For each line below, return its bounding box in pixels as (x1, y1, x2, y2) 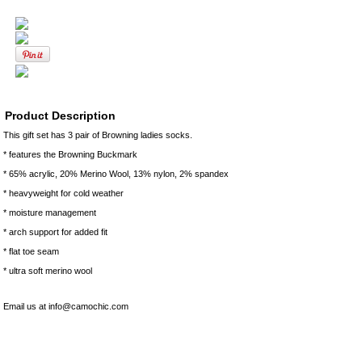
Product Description (5, 109, 116, 123)
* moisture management (3, 208, 96, 218)
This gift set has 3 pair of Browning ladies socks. (3, 130, 192, 141)
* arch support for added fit (3, 227, 107, 238)
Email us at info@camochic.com (3, 301, 128, 312)
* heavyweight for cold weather (3, 188, 124, 199)
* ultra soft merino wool (3, 266, 92, 276)
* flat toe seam (3, 246, 59, 257)
